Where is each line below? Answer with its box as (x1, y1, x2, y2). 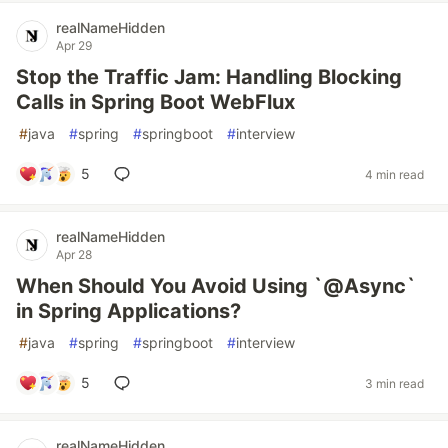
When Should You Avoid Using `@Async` (16, 274, 416, 298)
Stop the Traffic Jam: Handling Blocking (16, 65, 402, 89)
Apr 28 (56, 247, 92, 262)
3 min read (365, 375, 424, 391)
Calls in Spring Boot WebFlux (16, 90, 295, 114)
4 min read (365, 166, 424, 182)
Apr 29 (56, 38, 92, 53)
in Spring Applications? (16, 299, 241, 323)
